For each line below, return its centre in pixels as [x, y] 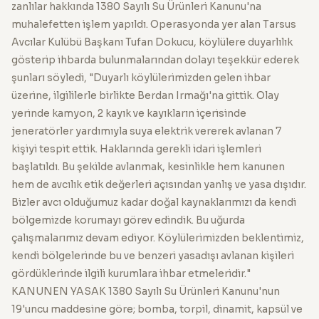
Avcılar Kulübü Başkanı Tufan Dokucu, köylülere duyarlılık [152, 42]
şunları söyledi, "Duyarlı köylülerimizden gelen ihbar [141, 77]
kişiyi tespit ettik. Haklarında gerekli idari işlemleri [136, 148]
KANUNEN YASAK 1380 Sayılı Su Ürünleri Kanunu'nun [146, 291]
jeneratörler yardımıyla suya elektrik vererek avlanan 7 [146, 131]
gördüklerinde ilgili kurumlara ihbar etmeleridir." [131, 273]
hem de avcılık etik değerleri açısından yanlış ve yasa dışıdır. [159, 184]
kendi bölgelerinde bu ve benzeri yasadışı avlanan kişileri [153, 255]
